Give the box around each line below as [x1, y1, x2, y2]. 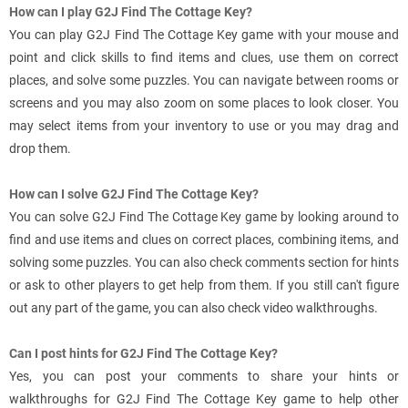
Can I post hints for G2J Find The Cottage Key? [9, 346, 278, 362]
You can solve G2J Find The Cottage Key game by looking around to [9, 209, 399, 225]
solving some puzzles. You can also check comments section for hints [9, 255, 399, 270]
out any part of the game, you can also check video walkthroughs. [9, 301, 378, 316]
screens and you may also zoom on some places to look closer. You [9, 96, 399, 111]
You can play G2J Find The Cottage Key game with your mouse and [9, 27, 399, 43]
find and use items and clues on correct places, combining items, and [9, 232, 399, 248]
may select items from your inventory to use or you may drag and [9, 118, 399, 134]
